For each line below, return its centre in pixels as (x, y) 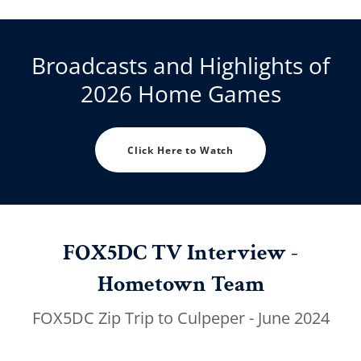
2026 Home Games (180, 93)
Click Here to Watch (180, 150)
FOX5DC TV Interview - (180, 253)
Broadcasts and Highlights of (180, 65)
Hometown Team (180, 284)
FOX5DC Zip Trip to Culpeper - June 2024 (180, 318)
